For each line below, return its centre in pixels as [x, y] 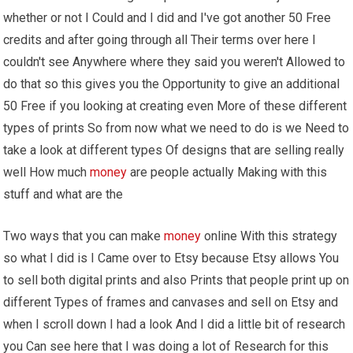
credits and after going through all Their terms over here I [160, 39]
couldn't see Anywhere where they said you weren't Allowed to [175, 61]
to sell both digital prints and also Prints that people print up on [176, 280]
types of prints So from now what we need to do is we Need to [176, 128]
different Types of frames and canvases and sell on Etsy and [171, 302]
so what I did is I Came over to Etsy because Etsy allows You [171, 258]
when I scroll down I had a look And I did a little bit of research [175, 324]
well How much [47, 172]
